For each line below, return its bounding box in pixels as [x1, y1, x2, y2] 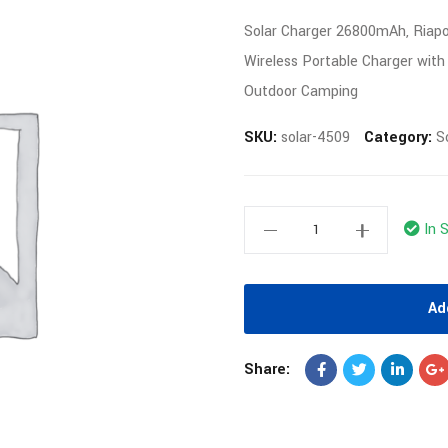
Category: [364, 126, 436, 148]
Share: [244, 358, 290, 380]
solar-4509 [281, 126, 350, 148]
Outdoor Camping [244, 80, 358, 102]
